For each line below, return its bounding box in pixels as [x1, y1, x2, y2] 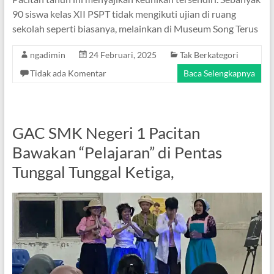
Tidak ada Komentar [29, 67, 106, 78]
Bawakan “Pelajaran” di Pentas [12, 142, 222, 162]
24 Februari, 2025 [88, 49, 157, 60]
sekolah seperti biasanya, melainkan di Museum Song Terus [12, 22, 258, 34]
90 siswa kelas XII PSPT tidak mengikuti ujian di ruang [12, 7, 236, 20]
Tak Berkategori [179, 49, 239, 60]
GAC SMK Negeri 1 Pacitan [12, 122, 200, 143]
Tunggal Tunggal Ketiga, [12, 161, 174, 182]
